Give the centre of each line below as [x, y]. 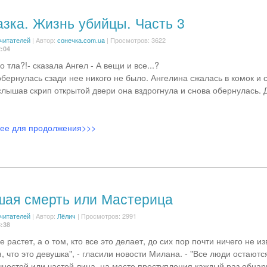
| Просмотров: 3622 [135, 40]
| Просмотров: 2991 [106, 216]
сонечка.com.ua [81, 40]
